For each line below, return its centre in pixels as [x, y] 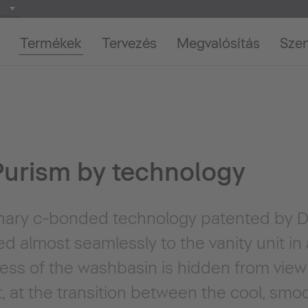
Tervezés [129, 43]
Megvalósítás [218, 43]
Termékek [51, 43]
